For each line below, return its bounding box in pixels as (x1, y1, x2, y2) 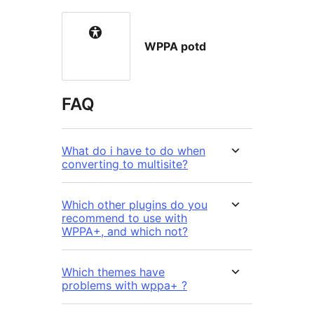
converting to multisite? (62, 157, 188, 172)
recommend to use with (62, 211, 187, 226)
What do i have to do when (62, 144, 205, 158)
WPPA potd (144, 39, 206, 54)
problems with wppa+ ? (62, 278, 187, 293)
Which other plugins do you (62, 198, 207, 212)
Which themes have (62, 265, 165, 280)
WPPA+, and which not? (62, 224, 188, 239)
